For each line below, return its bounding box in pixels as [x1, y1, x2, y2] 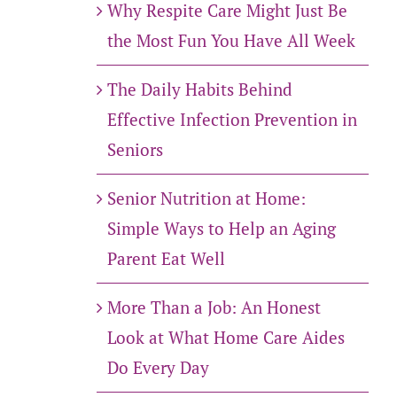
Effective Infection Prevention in [106, 108, 357, 131]
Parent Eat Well [106, 247, 225, 270]
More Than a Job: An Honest [106, 296, 321, 319]
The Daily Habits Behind [106, 78, 292, 101]
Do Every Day [106, 356, 209, 379]
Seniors [106, 138, 163, 161]
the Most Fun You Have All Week [106, 29, 355, 52]
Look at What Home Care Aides [106, 326, 345, 349]
